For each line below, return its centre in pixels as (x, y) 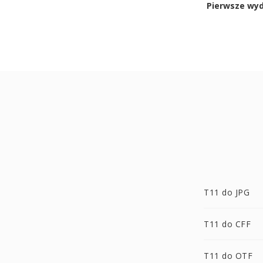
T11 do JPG (227, 192)
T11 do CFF (227, 224)
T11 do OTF (228, 256)
